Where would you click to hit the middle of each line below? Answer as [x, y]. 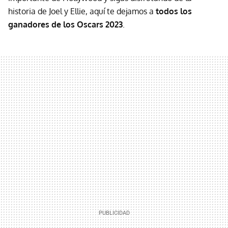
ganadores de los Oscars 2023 [65, 24]
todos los [174, 11]
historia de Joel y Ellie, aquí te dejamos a [82, 11]
